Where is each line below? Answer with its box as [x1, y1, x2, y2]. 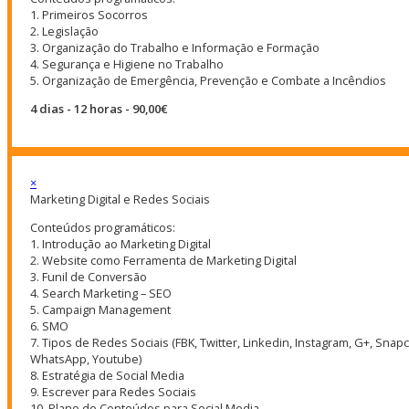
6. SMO [30, 317, 68, 334]
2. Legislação [30, 23, 99, 40]
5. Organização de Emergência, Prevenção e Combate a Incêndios [30, 72, 386, 89]
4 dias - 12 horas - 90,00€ [30, 100, 167, 118]
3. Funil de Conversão [30, 267, 147, 285]
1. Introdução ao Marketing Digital [30, 235, 211, 252]
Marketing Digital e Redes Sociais [30, 190, 210, 207]
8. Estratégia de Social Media [30, 366, 184, 383]
